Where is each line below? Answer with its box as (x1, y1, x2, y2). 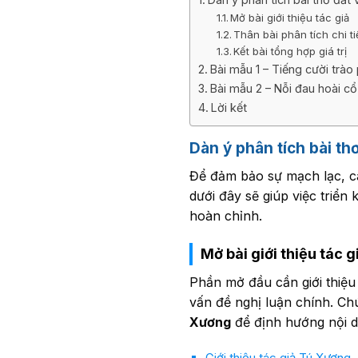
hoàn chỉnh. (189, 207, 262, 224)
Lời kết (210, 101, 247, 115)
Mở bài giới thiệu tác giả (230, 11, 350, 25)
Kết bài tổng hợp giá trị (233, 45, 348, 58)
